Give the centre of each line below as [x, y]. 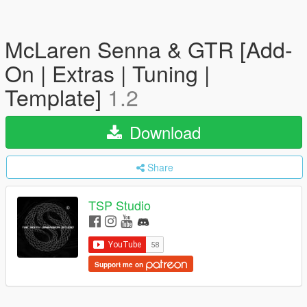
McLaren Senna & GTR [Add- [149, 49]
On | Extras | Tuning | [107, 73]
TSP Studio [120, 205]
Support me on [120, 264]
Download [163, 132]
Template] [56, 97]
